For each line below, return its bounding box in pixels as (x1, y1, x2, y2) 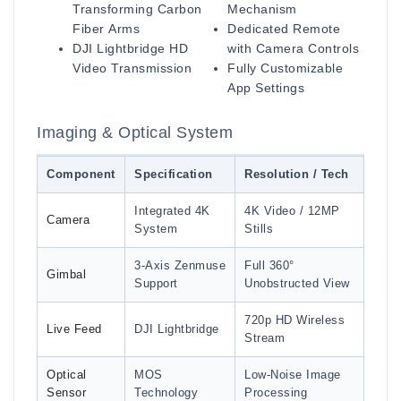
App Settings (227, 81, 304, 96)
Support (134, 277, 178, 291)
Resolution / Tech (244, 168, 349, 182)
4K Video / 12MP (244, 205, 340, 218)
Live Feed (47, 323, 102, 337)
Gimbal (47, 269, 86, 282)
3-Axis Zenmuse (134, 260, 226, 273)
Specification (134, 168, 213, 182)
